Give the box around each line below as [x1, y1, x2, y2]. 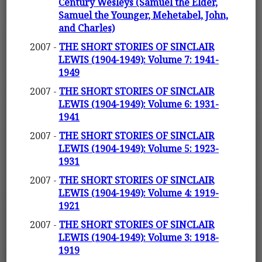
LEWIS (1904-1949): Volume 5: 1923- [58, 142, 219, 156]
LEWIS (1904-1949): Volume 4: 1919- [58, 187, 219, 200]
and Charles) [58, 22, 115, 35]
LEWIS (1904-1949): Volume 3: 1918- [58, 231, 219, 244]
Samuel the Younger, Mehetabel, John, [58, 9, 229, 22]
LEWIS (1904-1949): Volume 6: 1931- [58, 98, 219, 111]
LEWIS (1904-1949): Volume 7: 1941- [58, 53, 219, 67]
